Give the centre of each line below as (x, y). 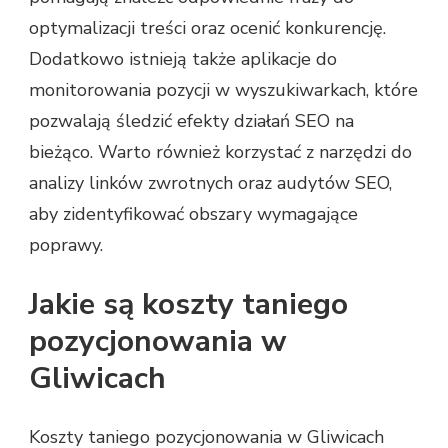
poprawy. (66, 245)
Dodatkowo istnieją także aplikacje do (183, 59)
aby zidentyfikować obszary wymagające (193, 214)
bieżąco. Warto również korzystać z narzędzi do (220, 152)
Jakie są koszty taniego (188, 304)
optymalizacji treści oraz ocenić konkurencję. (207, 28)
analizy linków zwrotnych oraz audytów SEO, (210, 183)
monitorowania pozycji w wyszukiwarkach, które (223, 90)
